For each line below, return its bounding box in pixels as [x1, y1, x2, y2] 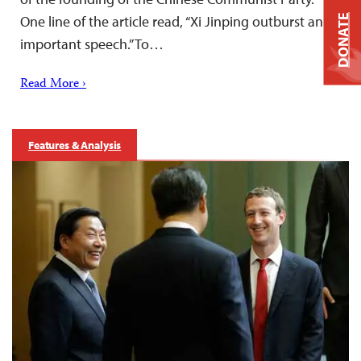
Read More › [20, 73, 86, 95]
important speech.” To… [20, 34, 164, 53]
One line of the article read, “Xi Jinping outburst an [20, 11, 323, 31]
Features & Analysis [28, 137, 122, 152]
